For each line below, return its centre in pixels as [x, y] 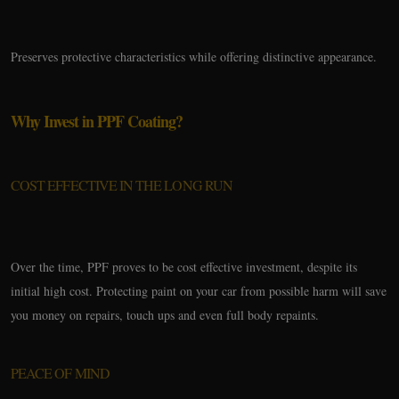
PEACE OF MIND [60, 373]
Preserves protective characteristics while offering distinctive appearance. [194, 57]
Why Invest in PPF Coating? [97, 121]
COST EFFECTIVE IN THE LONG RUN [122, 185]
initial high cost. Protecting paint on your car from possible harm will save [199, 291]
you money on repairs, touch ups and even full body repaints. [165, 315]
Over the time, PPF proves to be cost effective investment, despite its [184, 267]
